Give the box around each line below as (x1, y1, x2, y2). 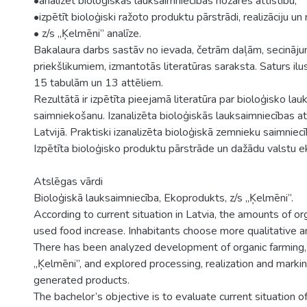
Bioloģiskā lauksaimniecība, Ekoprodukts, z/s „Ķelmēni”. (34, 191, 293, 206)
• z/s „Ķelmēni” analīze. (34, 26, 141, 41)
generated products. (34, 273, 130, 288)
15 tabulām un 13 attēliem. (34, 75, 163, 90)
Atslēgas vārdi (34, 174, 103, 189)
